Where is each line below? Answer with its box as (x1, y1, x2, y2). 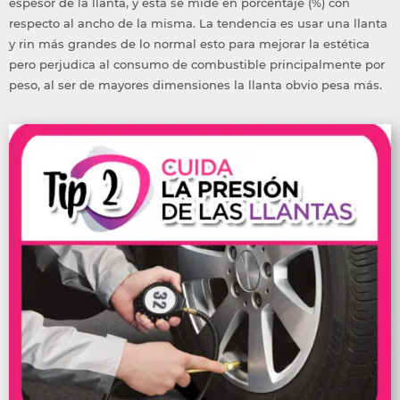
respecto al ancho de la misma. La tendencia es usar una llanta (9, 15, 387, 30)
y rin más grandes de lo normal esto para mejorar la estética (9, 36, 370, 51)
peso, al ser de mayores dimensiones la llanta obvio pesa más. (9, 77, 382, 92)
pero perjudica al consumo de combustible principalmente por (9, 56, 385, 71)
